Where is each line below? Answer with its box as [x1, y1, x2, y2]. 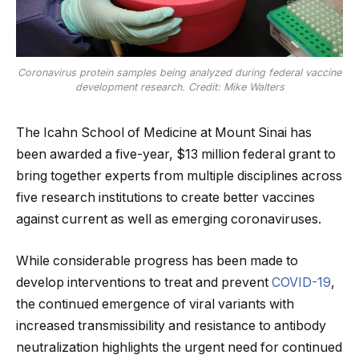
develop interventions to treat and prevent [16, 275, 272, 291]
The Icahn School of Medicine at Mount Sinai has [16, 125, 312, 141]
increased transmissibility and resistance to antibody [16, 318, 326, 334]
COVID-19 [272, 275, 331, 291]
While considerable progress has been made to [16, 253, 298, 269]
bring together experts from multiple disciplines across [16, 168, 342, 184]
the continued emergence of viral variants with [16, 296, 294, 313]
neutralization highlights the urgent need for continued [16, 340, 342, 356]
